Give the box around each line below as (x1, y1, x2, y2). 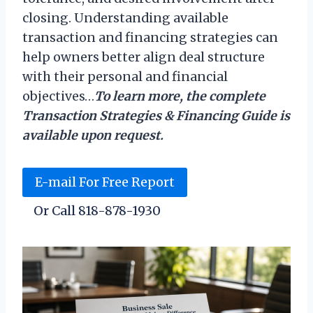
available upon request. (22, 128, 163, 143)
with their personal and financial (22, 69, 228, 85)
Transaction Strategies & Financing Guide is (22, 108, 290, 124)
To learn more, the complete (94, 89, 265, 104)
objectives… (22, 89, 94, 104)
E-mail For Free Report (35, 174, 175, 191)
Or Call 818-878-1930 (34, 202, 161, 219)
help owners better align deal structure (22, 50, 265, 65)
